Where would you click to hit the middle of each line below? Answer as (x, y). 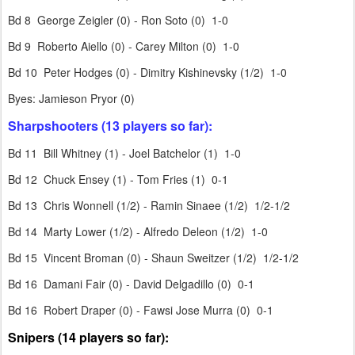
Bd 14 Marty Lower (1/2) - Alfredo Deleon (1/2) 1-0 (138, 231)
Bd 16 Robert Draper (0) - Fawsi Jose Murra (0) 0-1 (144, 310)
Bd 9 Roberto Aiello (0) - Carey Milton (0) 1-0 (124, 46)
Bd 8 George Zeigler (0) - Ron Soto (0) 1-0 (118, 20)
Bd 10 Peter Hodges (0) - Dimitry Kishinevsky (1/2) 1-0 (147, 72)
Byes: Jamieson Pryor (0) (71, 98)
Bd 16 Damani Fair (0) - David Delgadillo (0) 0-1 (133, 284)
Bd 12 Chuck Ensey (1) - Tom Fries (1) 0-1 (118, 179)
